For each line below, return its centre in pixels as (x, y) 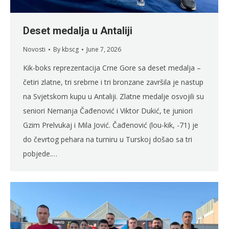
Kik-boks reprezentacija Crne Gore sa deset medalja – (112, 68)
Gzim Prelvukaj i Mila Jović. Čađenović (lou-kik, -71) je (111, 125)
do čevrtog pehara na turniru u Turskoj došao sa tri (108, 140)
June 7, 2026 (104, 50)
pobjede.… (40, 154)
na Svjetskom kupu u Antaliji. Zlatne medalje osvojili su (113, 97)
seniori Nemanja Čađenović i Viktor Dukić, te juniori (108, 111)
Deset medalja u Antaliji (78, 31)
